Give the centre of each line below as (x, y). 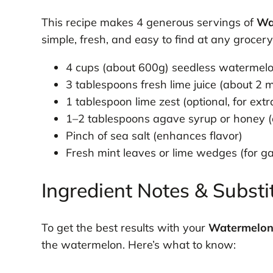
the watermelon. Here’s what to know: (138, 244)
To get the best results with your (125, 227)
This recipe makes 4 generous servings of (149, 23)
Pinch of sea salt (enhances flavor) (154, 136)
